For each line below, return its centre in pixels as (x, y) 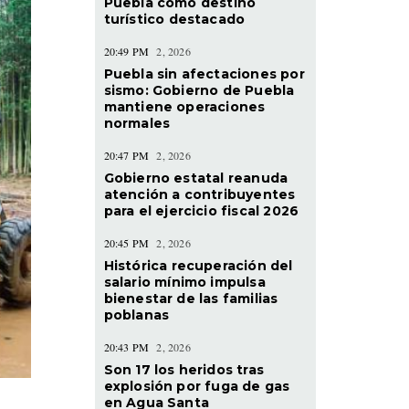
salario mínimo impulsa (184, 282)
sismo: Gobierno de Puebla (199, 90)
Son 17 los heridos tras (184, 369)
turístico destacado (174, 19)
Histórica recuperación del (198, 265)
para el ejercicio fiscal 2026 (201, 210)
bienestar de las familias (191, 298)
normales (137, 123)
